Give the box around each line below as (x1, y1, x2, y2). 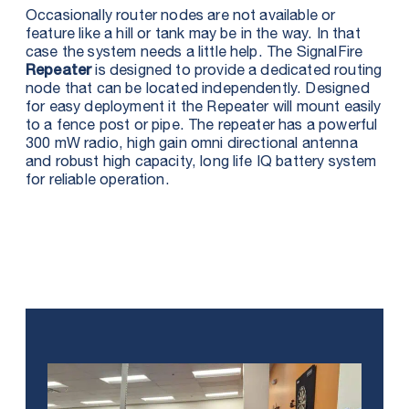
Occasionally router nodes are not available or (26, 5, 336, 28)
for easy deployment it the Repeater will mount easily (26, 96, 382, 120)
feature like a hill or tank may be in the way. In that (26, 23, 361, 47)
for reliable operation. (26, 169, 170, 193)
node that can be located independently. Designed (26, 78, 370, 101)
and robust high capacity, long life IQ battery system (26, 151, 377, 174)
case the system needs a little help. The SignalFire (26, 41, 363, 65)
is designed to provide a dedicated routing (91, 59, 383, 83)
